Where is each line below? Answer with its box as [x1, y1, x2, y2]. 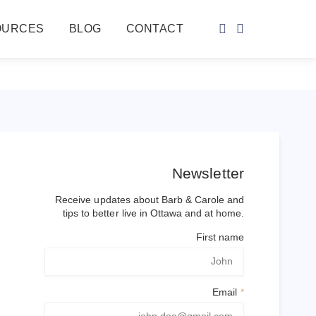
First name [195, 231, 244, 243]
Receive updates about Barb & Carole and [55, 194, 244, 205]
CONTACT [126, 23, 184, 35]
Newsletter [171, 165, 244, 181]
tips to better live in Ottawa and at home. [63, 207, 244, 219]
